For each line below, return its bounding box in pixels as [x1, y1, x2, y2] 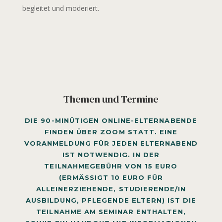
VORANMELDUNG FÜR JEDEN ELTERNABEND [24, 139, 198, 147]
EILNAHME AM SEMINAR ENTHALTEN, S [36, 207, 186, 216]
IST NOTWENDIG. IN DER [62, 150, 160, 159]
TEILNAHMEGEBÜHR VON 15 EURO [44, 162, 178, 170]
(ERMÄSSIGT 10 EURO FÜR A [58, 173, 164, 181]
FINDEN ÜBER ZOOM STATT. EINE [44, 127, 178, 136]
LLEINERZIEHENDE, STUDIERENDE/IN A [36, 184, 186, 193]
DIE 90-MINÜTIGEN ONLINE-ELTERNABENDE [25, 116, 197, 124]
